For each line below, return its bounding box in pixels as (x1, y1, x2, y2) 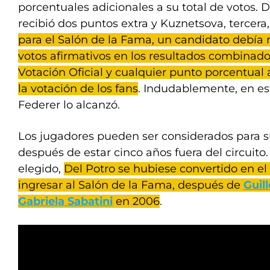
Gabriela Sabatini (18, 194, 113, 208)
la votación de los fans (18, 81, 138, 95)
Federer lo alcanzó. (18, 98, 120, 111)
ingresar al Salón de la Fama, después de (18, 178, 243, 192)
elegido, (18, 162, 64, 175)
